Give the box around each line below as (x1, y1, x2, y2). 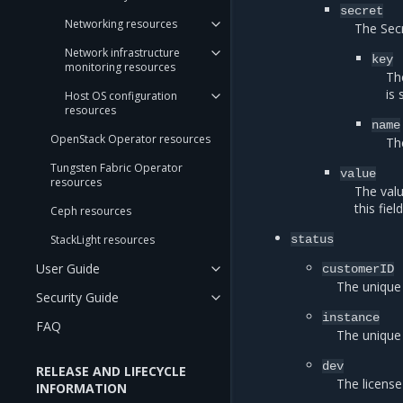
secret (339, 4, 383, 18)
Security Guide (36, 289, 119, 306)
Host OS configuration (65, 88, 177, 103)
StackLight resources (50, 232, 155, 247)
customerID (322, 262, 395, 276)
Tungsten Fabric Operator (50, 160, 183, 175)
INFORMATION (36, 380, 127, 397)
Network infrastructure (65, 45, 180, 60)
